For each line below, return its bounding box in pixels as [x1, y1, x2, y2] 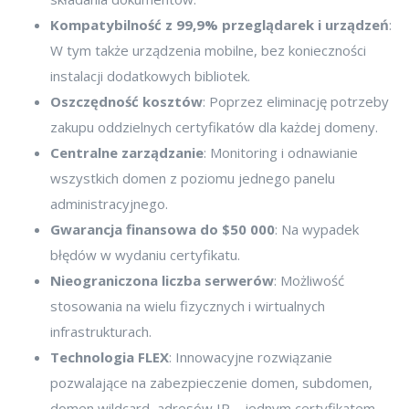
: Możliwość [274, 271, 344, 290]
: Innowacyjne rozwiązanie [169, 348, 332, 367]
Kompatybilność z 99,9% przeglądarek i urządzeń [50, 16, 389, 35]
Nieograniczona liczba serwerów [50, 271, 274, 290]
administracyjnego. [50, 194, 168, 214]
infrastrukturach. [50, 322, 152, 341]
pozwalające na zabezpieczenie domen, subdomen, [50, 373, 372, 393]
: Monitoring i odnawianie [204, 143, 358, 163]
